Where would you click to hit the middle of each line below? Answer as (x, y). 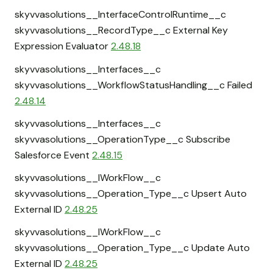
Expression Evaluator (63, 46)
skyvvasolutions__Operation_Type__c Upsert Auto (131, 193)
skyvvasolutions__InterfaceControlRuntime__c (120, 15)
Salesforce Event (53, 155)
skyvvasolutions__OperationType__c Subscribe (122, 139)
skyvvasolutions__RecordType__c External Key (121, 30)
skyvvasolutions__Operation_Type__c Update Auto (132, 248)
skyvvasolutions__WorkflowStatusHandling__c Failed (133, 85)
